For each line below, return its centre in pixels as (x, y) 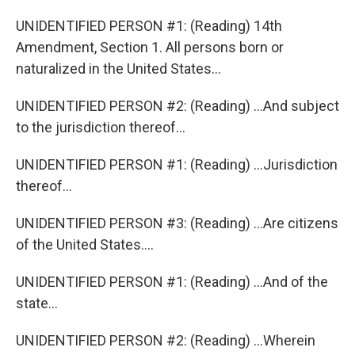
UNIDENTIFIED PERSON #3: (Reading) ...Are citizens (177, 223)
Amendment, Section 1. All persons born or (150, 47)
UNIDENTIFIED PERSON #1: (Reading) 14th (149, 26)
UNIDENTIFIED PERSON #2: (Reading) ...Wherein (166, 340)
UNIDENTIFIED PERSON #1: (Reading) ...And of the (172, 282)
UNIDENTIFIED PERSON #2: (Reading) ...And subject (177, 106)
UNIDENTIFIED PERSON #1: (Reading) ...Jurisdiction (177, 164)
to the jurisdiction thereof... (101, 127)
